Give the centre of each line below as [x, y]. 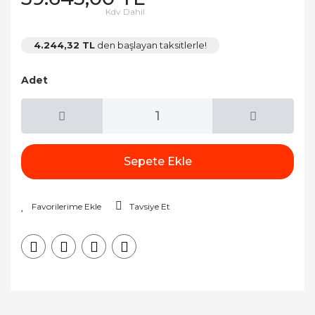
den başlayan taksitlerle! [151, 45]
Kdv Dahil [125, 12]
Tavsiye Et [150, 206]
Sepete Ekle [157, 161]
